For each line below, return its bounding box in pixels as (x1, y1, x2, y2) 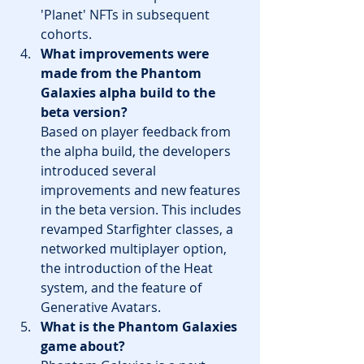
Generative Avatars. (41, 297, 161, 316)
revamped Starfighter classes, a (41, 219, 236, 238)
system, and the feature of (41, 278, 205, 297)
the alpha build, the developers (41, 141, 234, 160)
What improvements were (41, 44, 212, 63)
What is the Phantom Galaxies (41, 317, 240, 336)
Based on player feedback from (41, 122, 234, 141)
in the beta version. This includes (41, 200, 245, 219)
